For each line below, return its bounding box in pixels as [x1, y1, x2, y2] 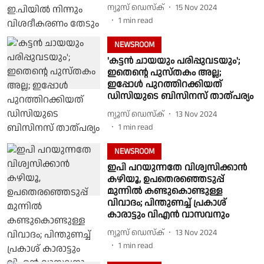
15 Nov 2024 [175, 1, 217, 14]
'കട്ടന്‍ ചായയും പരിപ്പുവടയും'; [107, 54, 240, 68]
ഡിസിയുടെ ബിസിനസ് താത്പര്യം [107, 90, 253, 103]
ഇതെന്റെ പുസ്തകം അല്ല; [107, 66, 221, 80]
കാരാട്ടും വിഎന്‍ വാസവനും [107, 208, 229, 222]
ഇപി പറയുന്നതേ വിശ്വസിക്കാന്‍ [107, 161, 247, 174]
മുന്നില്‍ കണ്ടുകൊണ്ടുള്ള [107, 184, 223, 198]
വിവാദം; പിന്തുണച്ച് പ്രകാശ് [107, 196, 226, 210]
